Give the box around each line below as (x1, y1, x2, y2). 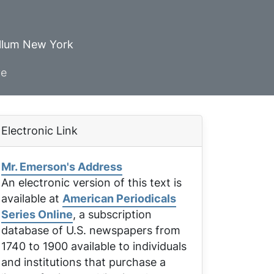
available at (1, 191, 62, 206)
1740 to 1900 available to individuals (1, 239, 187, 254)
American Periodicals (62, 191, 176, 206)
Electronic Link (1, 123, 78, 138)
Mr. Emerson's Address (1, 159, 122, 174)
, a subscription (73, 207, 152, 222)
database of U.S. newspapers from (1, 223, 180, 238)
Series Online (1, 207, 73, 222)
